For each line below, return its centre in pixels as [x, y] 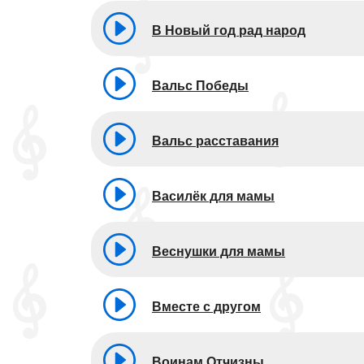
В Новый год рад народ [229, 30]
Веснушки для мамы [219, 251]
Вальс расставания [215, 141]
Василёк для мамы [213, 196]
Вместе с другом [206, 306]
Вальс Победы [200, 85]
